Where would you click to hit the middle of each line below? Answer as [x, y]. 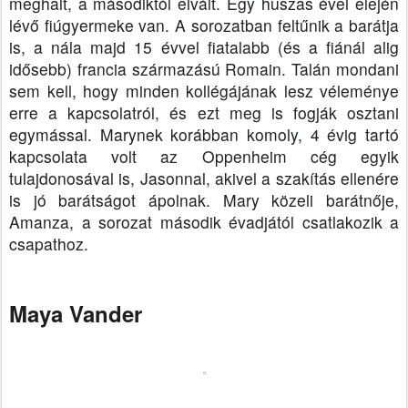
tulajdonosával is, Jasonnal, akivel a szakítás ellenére [204, 178]
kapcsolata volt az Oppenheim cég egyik [204, 157]
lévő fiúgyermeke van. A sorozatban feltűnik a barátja [204, 25]
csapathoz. [51, 244]
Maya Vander [76, 314]
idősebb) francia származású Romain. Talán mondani [204, 69]
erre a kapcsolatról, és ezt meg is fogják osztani [204, 113]
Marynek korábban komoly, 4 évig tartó [250, 135]
